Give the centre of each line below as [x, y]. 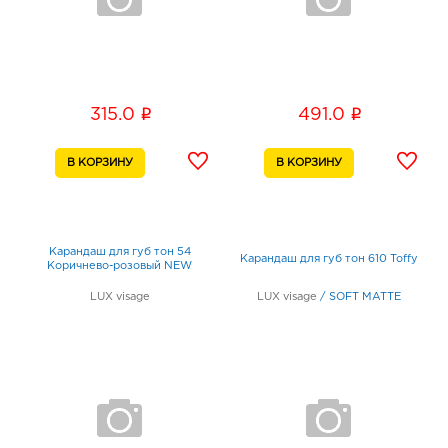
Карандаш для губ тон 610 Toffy [328, 259]
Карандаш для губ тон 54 [119, 252]
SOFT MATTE [364, 297]
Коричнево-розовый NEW [119, 266]
